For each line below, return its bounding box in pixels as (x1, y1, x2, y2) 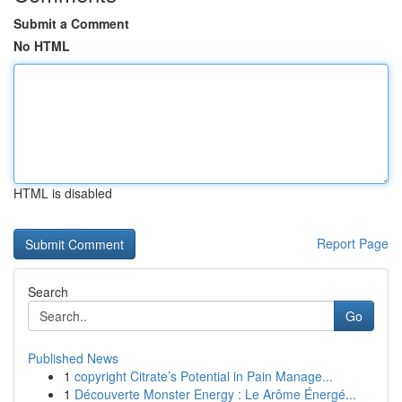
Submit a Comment (13, 14, 129, 32)
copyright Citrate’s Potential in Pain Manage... (74, 367, 333, 385)
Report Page (317, 234, 389, 252)
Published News (28, 349, 118, 367)
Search (28, 283, 68, 301)
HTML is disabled (13, 184, 112, 202)
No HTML (13, 37, 70, 55)
